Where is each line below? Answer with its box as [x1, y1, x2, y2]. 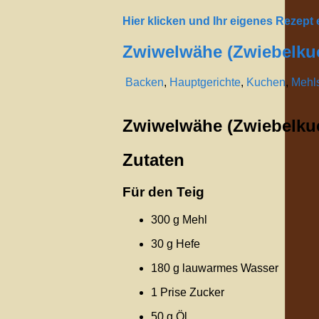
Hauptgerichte [169, 76, 241, 89]
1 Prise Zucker [151, 286, 224, 298]
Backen [125, 76, 164, 89]
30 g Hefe [151, 237, 200, 250]
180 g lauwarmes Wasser [151, 261, 278, 274]
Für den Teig [122, 184, 204, 199]
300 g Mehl [151, 213, 207, 226]
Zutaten [122, 150, 184, 170]
